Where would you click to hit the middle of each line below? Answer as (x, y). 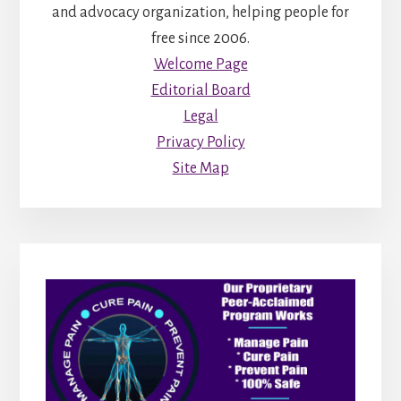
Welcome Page (200, 65)
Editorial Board (200, 91)
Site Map (200, 169)
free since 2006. (200, 39)
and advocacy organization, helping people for (200, 13)
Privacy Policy (200, 143)
